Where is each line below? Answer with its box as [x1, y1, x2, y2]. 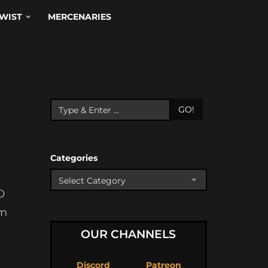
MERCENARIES [47, 11, 111, 22]
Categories [50, 153, 98, 163]
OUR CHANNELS [81, 227, 176, 241]
